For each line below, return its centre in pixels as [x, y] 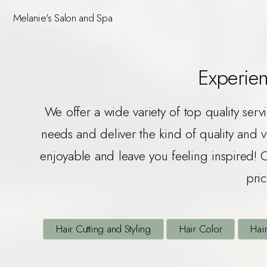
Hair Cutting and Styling [103, 229]
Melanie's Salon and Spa [63, 18]
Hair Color [201, 229]
